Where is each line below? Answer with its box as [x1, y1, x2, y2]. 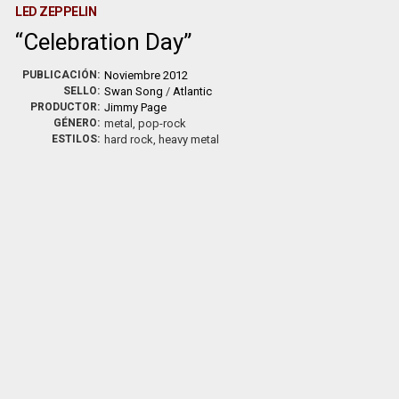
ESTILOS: [52, 133, 101, 145]
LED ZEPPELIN [15, 4, 97, 19]
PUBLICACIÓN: [22, 69, 101, 81]
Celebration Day [23, 28, 184, 55]
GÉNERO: [53, 117, 101, 129]
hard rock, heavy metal [104, 133, 220, 146]
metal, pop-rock [104, 117, 187, 130]
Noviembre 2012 [104, 69, 189, 82]
